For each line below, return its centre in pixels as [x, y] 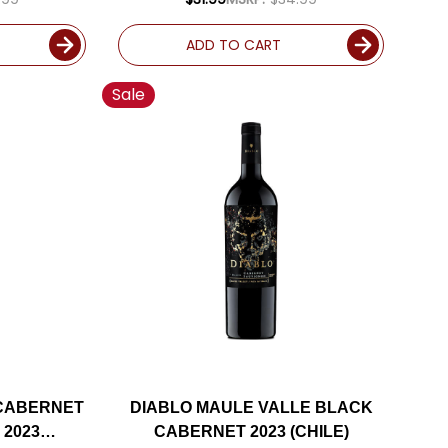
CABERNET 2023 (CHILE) [251, 431]
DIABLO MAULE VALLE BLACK [251, 407]
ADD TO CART [233, 44]
